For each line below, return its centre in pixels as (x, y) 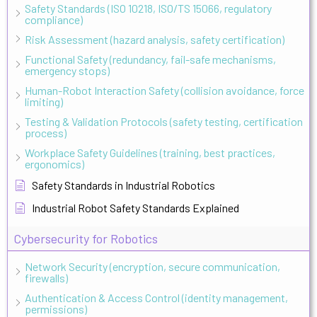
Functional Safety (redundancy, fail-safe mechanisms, (150, 59)
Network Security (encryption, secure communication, (152, 266)
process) (46, 132)
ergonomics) (54, 163)
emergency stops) (67, 70)
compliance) (54, 19)
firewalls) (46, 277)
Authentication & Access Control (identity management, (156, 297)
